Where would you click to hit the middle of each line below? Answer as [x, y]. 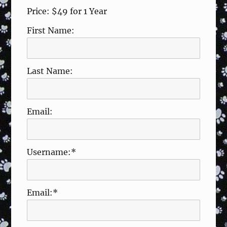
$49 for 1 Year [80, 11]
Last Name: [50, 71]
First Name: [51, 31]
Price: [39, 11]
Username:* [52, 152]
